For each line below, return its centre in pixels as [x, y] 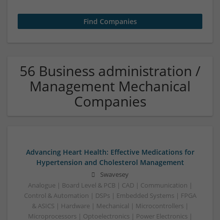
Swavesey [114, 175]
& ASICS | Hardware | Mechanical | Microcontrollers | [110, 206]
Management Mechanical [110, 86]
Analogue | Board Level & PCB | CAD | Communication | [110, 186]
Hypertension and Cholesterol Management [110, 162]
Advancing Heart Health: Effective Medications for [110, 152]
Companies [110, 101]
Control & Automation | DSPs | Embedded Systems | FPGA [110, 196]
